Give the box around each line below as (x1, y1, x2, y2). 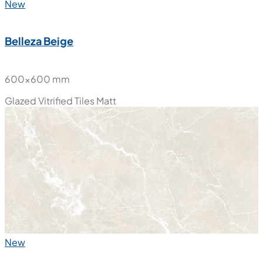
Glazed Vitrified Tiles (5, 95, 95, 107)
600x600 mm (5, 73, 70, 86)
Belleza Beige (5, 34, 73, 48)
